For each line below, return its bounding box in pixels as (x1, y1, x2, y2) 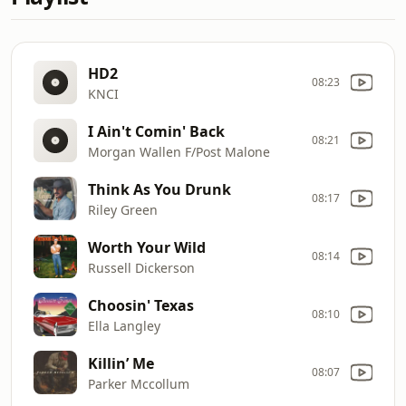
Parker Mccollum (88, 374, 189, 392)
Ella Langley (88, 316, 160, 334)
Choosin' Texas (88, 295, 194, 315)
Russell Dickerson (88, 258, 195, 276)
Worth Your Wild (88, 237, 206, 257)
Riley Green (88, 200, 158, 218)
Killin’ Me (88, 353, 154, 373)
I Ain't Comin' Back (88, 121, 225, 141)
